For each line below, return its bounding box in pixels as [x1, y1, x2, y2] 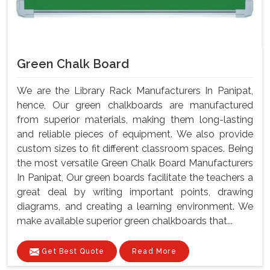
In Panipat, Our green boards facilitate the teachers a [17, 172, 253, 184]
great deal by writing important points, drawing [17, 186, 253, 198]
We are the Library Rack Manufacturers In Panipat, [17, 85, 253, 97]
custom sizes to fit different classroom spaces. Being [17, 143, 253, 155]
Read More [132, 247, 177, 256]
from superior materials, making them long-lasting [17, 114, 253, 126]
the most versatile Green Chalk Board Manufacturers [17, 157, 253, 169]
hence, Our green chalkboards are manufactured [17, 99, 253, 111]
